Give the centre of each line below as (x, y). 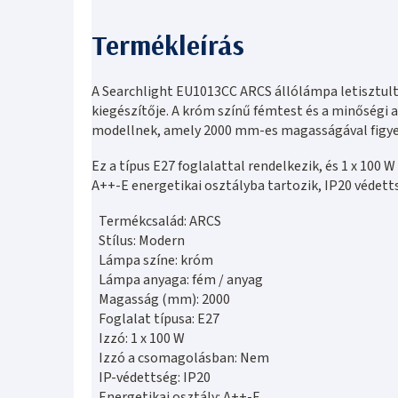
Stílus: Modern (142, 240)
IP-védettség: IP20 (155, 377)
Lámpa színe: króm (156, 260)
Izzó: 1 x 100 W (142, 338)
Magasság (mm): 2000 (164, 299)
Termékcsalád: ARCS (160, 221)
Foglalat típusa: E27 (159, 318)
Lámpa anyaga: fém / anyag (181, 279)
